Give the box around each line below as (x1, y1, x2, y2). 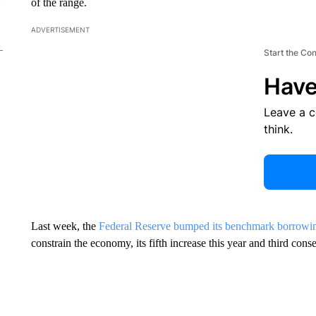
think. (263, 121, 293, 136)
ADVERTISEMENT (30, 25, 90, 34)
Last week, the (30, 219, 99, 232)
